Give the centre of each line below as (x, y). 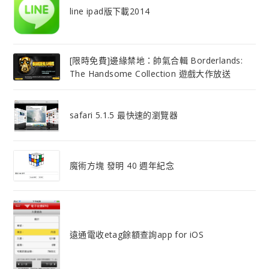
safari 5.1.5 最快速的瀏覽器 (123, 115)
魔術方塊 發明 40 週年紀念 (122, 166)
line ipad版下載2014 (110, 11)
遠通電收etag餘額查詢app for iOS (137, 235)
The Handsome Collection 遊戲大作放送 (150, 73)
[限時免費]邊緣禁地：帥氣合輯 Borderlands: (156, 60)
